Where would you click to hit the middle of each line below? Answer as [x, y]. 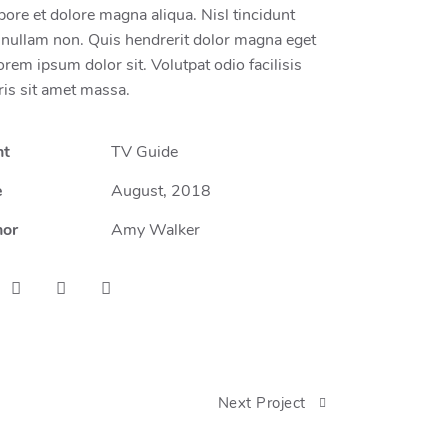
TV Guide [144, 153]
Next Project [261, 405]
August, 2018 [160, 192]
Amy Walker [155, 231]
